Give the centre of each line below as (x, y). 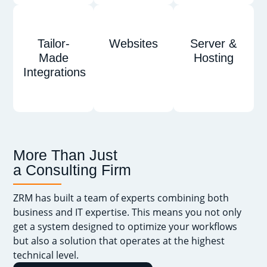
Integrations (54, 72)
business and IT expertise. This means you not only (128, 212)
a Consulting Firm (72, 170)
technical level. (46, 255)
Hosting (213, 58)
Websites (133, 44)
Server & (214, 44)
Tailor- (53, 44)
